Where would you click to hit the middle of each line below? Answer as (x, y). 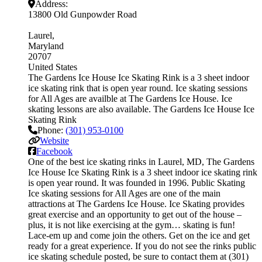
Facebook (54, 151)
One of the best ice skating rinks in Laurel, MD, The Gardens (141, 161)
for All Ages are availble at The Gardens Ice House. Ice (130, 98)
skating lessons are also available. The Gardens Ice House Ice (141, 109)
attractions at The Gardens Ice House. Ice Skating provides (136, 204)
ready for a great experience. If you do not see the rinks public (142, 246)
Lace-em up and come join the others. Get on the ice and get (139, 235)
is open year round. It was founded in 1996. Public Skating (137, 182)
